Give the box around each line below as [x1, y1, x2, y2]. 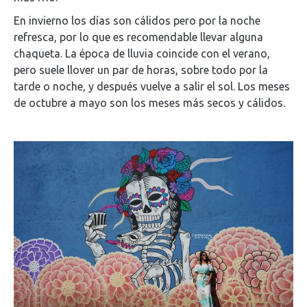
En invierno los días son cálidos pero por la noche [14, 14, 260, 27]
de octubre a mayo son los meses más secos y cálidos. [14, 97, 285, 109]
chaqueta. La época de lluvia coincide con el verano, [14, 47, 270, 60]
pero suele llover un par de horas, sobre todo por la [14, 64, 268, 76]
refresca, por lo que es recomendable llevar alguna [14, 31, 263, 43]
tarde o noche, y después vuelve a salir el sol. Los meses [14, 80, 290, 93]
